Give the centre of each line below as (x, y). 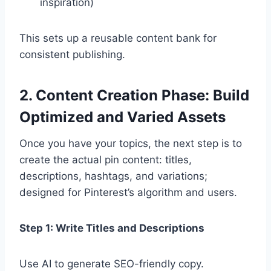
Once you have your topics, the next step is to (131, 144)
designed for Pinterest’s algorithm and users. (128, 193)
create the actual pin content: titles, (106, 160)
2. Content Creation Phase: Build (134, 96)
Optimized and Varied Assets (122, 117)
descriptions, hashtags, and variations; (113, 176)
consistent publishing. (72, 55)
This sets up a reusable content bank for (118, 38)
